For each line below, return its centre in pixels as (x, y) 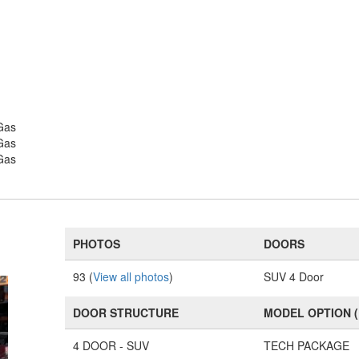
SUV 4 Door (294, 276)
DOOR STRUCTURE (126, 313)
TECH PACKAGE (307, 345)
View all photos (131, 276)
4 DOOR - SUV (111, 345)
